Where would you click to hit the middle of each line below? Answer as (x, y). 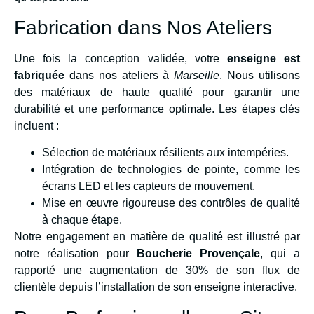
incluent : (36, 125)
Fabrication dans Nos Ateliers (143, 27)
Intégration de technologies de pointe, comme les (171, 170)
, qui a (280, 254)
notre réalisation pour (75, 254)
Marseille (197, 75)
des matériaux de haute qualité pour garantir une (157, 92)
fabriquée (39, 75)
